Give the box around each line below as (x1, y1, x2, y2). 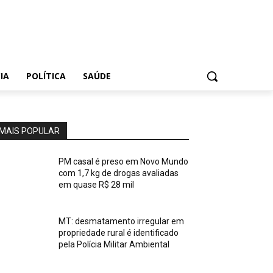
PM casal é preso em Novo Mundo (58, 157, 189, 166)
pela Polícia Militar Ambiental (58, 239, 170, 250)
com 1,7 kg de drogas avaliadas (58, 168, 179, 178)
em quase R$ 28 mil (58, 180, 135, 190)
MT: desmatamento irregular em (58, 216, 185, 227)
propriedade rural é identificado (58, 228, 179, 238)
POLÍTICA (26, 70, 66, 82)
